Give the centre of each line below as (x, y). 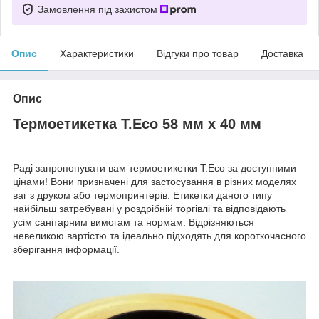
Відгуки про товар (198, 53)
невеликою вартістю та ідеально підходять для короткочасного (159, 236)
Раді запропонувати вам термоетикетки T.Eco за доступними (155, 168)
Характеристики (97, 53)
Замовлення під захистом (99, 9)
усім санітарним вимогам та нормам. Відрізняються (134, 223)
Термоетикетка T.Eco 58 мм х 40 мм (137, 124)
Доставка (282, 53)
